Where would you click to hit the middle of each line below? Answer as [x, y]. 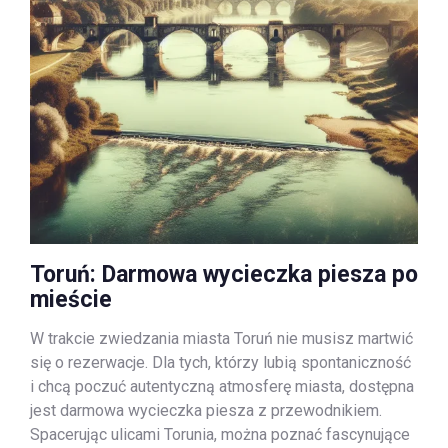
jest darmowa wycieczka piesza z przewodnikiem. [206, 410]
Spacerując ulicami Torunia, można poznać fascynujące [220, 434]
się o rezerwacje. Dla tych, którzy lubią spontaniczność [220, 362]
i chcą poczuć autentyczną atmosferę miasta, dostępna [222, 386]
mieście [71, 299]
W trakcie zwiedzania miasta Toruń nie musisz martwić [221, 338]
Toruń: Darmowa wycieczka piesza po [224, 274]
